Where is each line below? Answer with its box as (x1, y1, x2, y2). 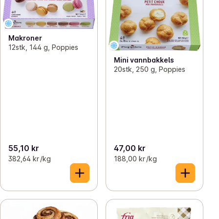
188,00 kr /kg (114, 154, 157, 163)
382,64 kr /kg (8, 154, 51, 163)
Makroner (8, 33, 42, 42)
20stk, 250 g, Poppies (114, 65, 185, 73)
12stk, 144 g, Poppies (8, 43, 78, 51)
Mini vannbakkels (114, 55, 174, 64)
